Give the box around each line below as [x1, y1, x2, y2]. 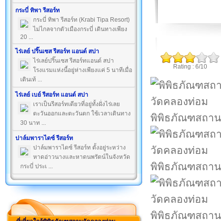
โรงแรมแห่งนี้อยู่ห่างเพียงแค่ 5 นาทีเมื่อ [33, 67, 132, 74]
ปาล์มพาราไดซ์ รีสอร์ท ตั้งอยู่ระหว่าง [33, 144, 126, 151]
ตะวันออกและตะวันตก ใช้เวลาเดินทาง [33, 110, 131, 117]
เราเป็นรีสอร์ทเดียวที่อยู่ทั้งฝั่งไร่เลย [33, 101, 120, 108]
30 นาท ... [20, 119, 46, 126]
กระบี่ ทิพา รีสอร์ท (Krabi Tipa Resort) [33, 16, 130, 23]
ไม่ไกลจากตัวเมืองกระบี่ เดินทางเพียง [33, 26, 127, 33]
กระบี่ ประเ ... [20, 163, 53, 170]
